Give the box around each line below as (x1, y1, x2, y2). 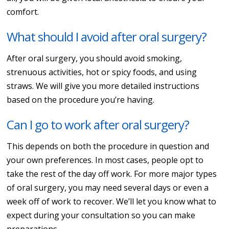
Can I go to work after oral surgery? (7, 116, 190, 133)
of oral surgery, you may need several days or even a (7, 181, 209, 193)
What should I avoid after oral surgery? (7, 28, 207, 45)
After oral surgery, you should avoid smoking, (7, 52, 182, 64)
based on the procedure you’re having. (7, 94, 155, 105)
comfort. (7, 6, 39, 17)
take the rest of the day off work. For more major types (7, 168, 217, 179)
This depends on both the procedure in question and (7, 140, 210, 152)
